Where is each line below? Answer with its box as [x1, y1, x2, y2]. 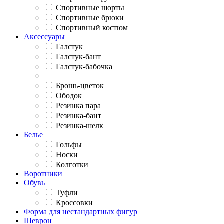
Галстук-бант [54, 52, 101, 61]
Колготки [54, 160, 88, 169]
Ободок [54, 91, 82, 100]
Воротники [24, 169, 62, 178]
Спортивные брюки [54, 13, 124, 22]
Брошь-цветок [54, 81, 104, 90]
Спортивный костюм [54, 23, 128, 32]
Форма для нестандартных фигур [24, 207, 137, 216]
